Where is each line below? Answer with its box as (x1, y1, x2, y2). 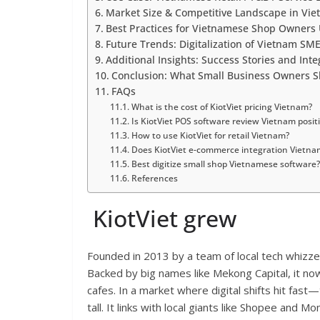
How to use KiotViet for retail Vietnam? (131, 129, 289, 141)
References (131, 171, 178, 184)
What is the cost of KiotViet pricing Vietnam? (131, 100, 312, 113)
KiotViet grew (87, 202, 236, 234)
